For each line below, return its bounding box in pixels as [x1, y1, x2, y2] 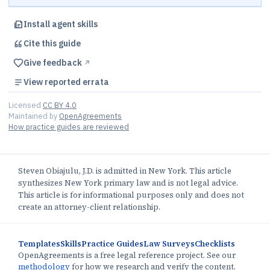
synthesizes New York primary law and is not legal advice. [18, 178, 238, 189]
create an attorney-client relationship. [18, 202, 160, 213]
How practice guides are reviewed [8, 122, 129, 132]
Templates [18, 239, 60, 250]
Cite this [24, 38, 58, 49]
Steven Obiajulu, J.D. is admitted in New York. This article [18, 166, 231, 177]
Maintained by [8, 111, 59, 121]
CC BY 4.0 [43, 100, 77, 110]
